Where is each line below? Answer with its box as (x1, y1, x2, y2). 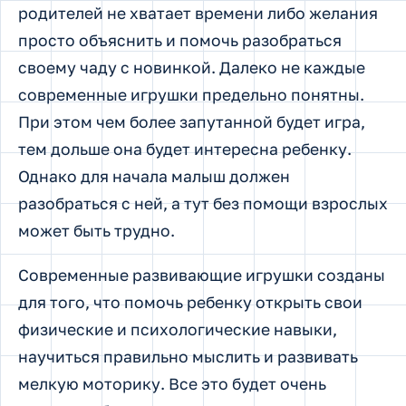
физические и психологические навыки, (18, 319, 337, 339)
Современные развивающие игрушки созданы (18, 265, 385, 285)
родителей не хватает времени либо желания (18, 3, 378, 23)
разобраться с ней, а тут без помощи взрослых (18, 193, 388, 213)
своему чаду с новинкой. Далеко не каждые (18, 57, 365, 77)
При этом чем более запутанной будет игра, (18, 111, 365, 131)
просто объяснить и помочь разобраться (18, 30, 342, 50)
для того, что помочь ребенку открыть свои (18, 292, 362, 312)
